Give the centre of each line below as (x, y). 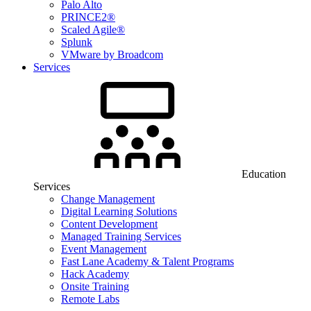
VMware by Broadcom (112, 54)
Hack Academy (95, 274)
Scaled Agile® (93, 30)
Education (264, 174)
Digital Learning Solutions (119, 211)
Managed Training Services (121, 236)
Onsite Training (95, 286)
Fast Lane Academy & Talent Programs (148, 261)
